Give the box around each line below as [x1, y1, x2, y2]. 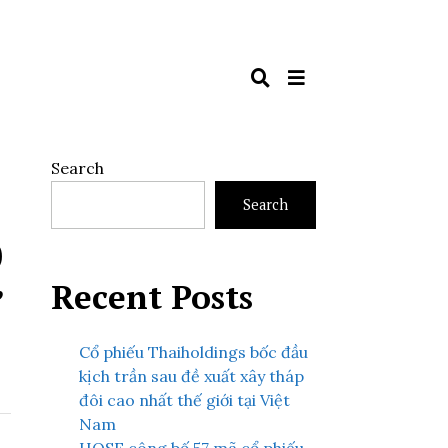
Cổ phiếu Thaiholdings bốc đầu [79, 342, 308, 362]
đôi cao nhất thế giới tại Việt [79, 390, 290, 410]
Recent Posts [51, 275, 253, 318]
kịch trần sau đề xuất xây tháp [79, 366, 304, 386]
